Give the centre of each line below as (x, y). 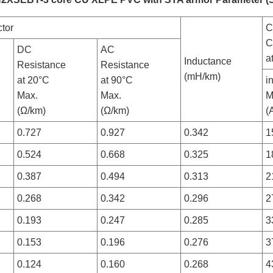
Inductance (208, 62)
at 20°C (34, 80)
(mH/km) (203, 77)
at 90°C (117, 80)
